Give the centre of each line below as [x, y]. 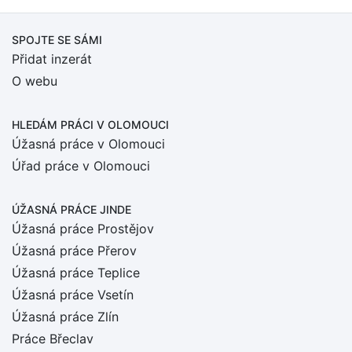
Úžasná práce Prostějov [83, 229]
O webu [35, 81]
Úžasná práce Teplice [76, 273]
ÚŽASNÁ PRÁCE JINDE [71, 209]
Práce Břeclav [53, 339]
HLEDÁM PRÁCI [54, 125]
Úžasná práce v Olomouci [88, 144]
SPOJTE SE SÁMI [57, 40]
